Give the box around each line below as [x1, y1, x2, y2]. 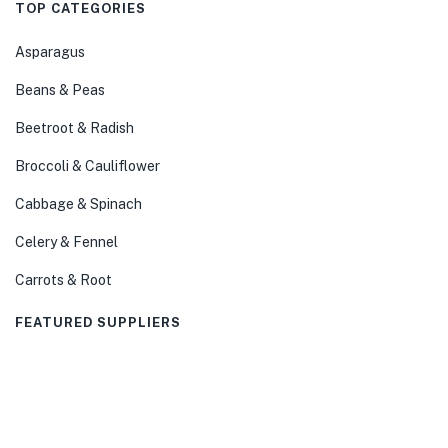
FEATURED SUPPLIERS [15, 315, 181, 330]
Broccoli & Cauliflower [15, 158, 160, 174]
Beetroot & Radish [15, 120, 134, 136]
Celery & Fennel [15, 234, 118, 250]
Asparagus [15, 44, 85, 60]
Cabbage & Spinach [15, 196, 142, 212]
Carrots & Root [15, 272, 112, 288]
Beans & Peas [15, 82, 105, 98]
